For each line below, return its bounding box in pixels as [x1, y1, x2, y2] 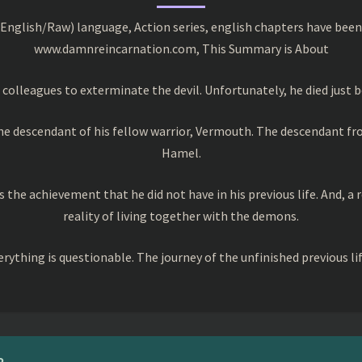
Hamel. [161, 144, 201, 161]
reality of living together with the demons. [63, 207, 299, 224]
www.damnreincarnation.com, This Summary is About [33, 40, 329, 57]
